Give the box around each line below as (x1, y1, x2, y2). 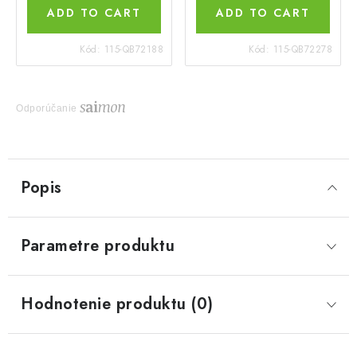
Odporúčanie (16, 103, 77, 115)
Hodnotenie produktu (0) (21, 292, 214, 316)
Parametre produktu (21, 234, 175, 258)
